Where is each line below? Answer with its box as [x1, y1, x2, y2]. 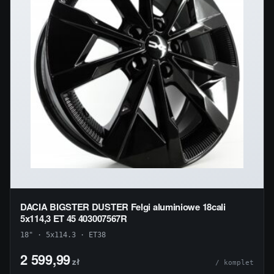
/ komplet [215, 259, 254, 267]
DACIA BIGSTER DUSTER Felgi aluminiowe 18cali [20, 199, 226, 213]
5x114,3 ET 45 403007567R [20, 211, 127, 225]
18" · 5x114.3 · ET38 [20, 231, 106, 240]
